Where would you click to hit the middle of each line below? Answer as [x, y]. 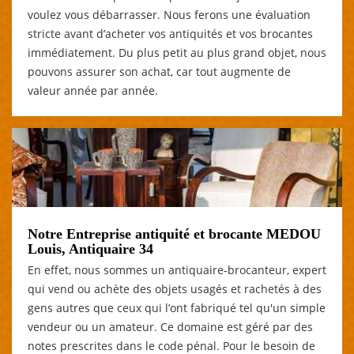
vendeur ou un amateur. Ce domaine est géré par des [170, 326]
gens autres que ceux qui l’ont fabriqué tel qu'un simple [177, 307]
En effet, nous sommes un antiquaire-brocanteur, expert [177, 269]
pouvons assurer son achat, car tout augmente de [159, 71]
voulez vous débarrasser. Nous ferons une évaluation [169, 14]
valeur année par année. [93, 90]
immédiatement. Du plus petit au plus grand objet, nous [177, 52]
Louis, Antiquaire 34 [90, 249]
